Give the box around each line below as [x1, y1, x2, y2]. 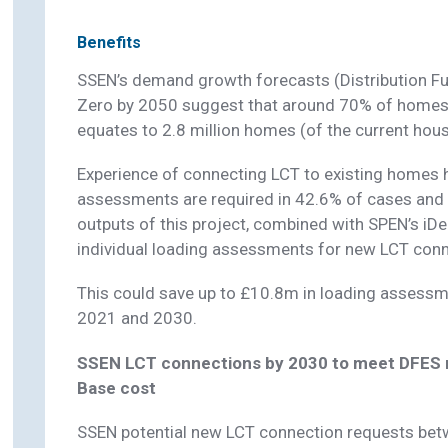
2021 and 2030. [76, 308, 197, 329]
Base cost [76, 377, 156, 398]
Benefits [76, 33, 141, 53]
